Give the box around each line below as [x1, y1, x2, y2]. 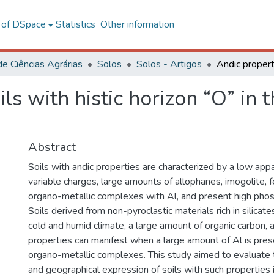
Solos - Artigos [136, 57, 202, 71]
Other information [100, 18, 174, 31]
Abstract [28, 139, 76, 155]
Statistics [55, 18, 95, 31]
